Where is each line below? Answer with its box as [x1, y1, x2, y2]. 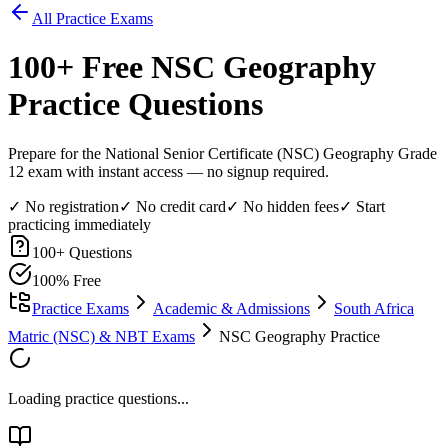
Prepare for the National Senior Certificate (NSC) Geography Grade [8, 144, 437, 162]
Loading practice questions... [8, 389, 189, 407]
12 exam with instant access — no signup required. [8, 162, 329, 180]
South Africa [334, 299, 414, 317]
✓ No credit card [119, 197, 226, 215]
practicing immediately [8, 215, 151, 233]
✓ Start [339, 197, 385, 215]
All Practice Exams [32, 10, 153, 27]
